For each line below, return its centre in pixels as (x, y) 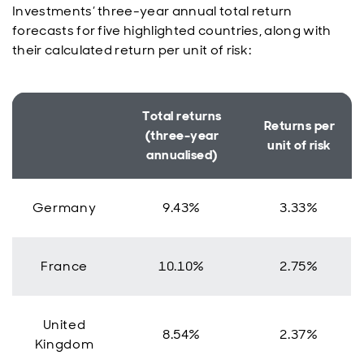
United (64, 325)
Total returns (182, 116)
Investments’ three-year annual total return (152, 11)
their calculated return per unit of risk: (132, 50)
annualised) (182, 155)
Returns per (299, 126)
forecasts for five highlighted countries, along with (172, 30)
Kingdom (64, 344)
